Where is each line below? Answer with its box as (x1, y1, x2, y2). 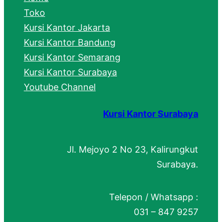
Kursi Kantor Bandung (24, 37, 115, 48)
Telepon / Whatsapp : (109, 191, 198, 202)
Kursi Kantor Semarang (24, 52, 120, 62)
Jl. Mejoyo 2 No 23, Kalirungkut (67, 144, 198, 155)
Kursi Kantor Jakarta (24, 22, 110, 33)
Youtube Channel (24, 81, 96, 92)
